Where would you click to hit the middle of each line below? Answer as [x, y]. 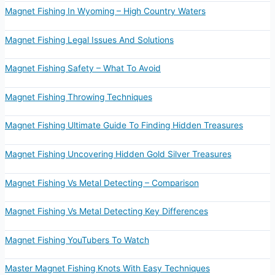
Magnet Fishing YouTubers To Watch [77, 240]
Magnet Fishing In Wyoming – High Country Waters [105, 11]
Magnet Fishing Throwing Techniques [78, 97]
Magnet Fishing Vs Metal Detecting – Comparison [102, 183]
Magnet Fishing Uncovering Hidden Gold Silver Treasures [118, 154]
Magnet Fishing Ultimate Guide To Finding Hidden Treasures [124, 126]
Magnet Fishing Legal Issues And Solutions [89, 40]
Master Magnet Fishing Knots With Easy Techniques [107, 269]
